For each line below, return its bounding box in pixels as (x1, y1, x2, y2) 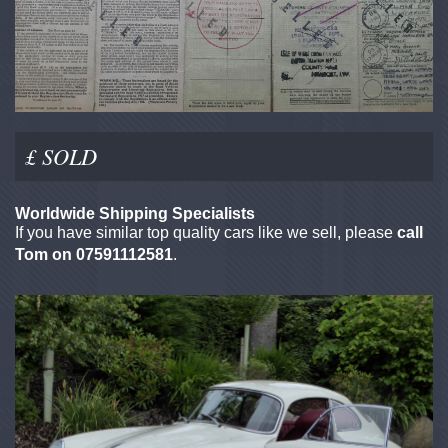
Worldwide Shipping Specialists (15, 204, 255, 222)
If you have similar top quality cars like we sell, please (15, 223, 397, 241)
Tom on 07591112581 (15, 245, 173, 263)
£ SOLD (25, 140, 97, 171)
